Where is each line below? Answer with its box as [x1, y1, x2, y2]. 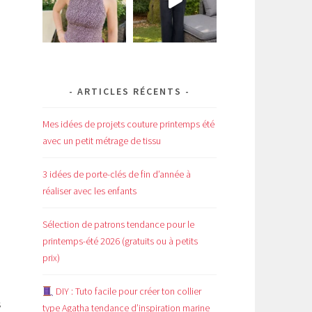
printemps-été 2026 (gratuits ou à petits [42, 235, 198, 248]
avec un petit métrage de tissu [42, 134, 161, 148]
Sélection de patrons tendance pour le [42, 218, 194, 231]
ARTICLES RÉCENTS [77, 84, 182, 97]
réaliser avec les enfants [42, 185, 136, 198]
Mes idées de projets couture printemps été [42, 118, 214, 131]
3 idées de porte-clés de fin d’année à [42, 168, 191, 181]
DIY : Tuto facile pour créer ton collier [53, 285, 201, 298]
